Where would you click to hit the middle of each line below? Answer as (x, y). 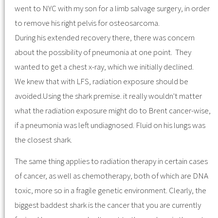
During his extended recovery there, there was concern (105, 37)
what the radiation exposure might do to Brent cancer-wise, (113, 110)
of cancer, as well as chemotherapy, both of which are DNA (111, 176)
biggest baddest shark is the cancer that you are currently (108, 205)
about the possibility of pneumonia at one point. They (103, 52)
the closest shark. (43, 139)
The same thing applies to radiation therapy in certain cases (111, 161)
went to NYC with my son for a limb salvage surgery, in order (112, 8)
